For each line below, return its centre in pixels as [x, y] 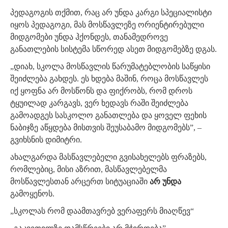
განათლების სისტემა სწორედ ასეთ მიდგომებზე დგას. [113, 49]
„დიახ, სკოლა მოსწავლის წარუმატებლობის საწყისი [110, 67]
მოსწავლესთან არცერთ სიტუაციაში [79, 182]
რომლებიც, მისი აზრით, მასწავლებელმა [89, 169]
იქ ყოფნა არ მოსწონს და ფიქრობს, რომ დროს [101, 91]
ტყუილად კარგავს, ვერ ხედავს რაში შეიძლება [99, 103]
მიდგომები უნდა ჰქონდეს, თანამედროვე [89, 37]
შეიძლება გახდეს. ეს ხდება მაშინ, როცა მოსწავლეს [109, 79]
